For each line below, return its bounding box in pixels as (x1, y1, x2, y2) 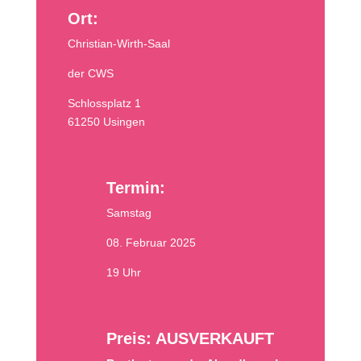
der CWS (67, 67, 114, 80)
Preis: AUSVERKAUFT (106, 330, 274, 347)
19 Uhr (106, 266, 141, 279)
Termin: (106, 179, 165, 197)
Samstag (106, 206, 151, 219)
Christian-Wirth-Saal (67, 37, 170, 50)
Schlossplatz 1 (67, 97, 141, 110)
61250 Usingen (67, 115, 145, 128)
